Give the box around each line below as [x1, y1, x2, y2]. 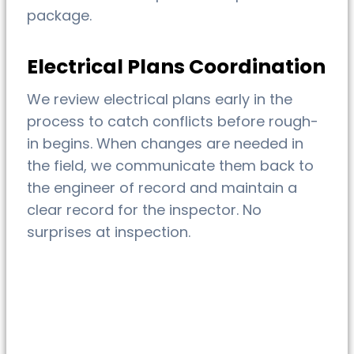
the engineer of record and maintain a [27, 178, 297, 198]
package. [27, 6, 92, 26]
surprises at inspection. [27, 222, 190, 243]
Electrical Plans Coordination [27, 53, 326, 81]
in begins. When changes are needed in [27, 134, 303, 154]
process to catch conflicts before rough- [27, 111, 318, 132]
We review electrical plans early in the [27, 89, 292, 110]
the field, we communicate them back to [27, 156, 314, 176]
